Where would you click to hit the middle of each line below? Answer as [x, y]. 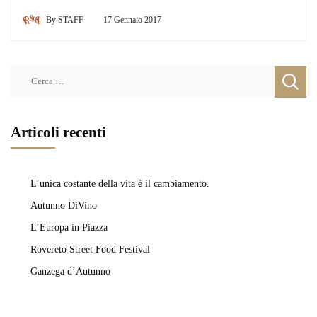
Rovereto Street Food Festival [90, 249]
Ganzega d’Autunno [70, 271]
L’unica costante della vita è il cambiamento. [120, 183]
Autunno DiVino [64, 205]
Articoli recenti [58, 132]
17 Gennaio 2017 [132, 19]
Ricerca [27, 73]
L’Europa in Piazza [69, 227]
